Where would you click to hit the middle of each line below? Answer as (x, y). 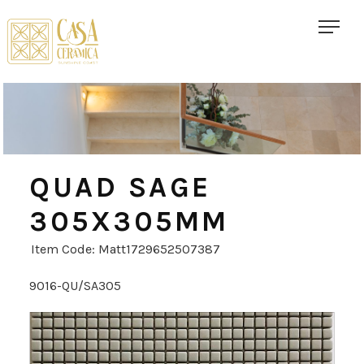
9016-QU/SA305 (75, 286)
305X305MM (129, 222)
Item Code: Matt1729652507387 (126, 249)
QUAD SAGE (120, 188)
